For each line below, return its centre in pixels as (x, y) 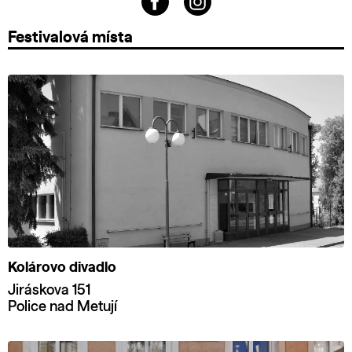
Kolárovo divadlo (62, 268)
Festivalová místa (70, 38)
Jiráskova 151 (49, 291)
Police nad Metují (62, 308)
